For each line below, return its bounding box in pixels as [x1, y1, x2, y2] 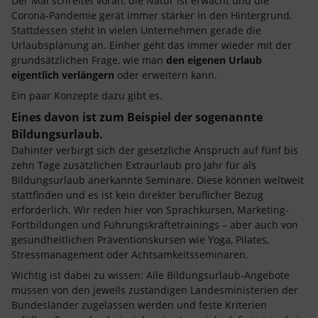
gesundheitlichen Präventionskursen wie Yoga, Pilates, [11, 233, 269, 246]
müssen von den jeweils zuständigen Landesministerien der [11, 283, 298, 297]
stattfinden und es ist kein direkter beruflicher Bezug [11, 188, 263, 202]
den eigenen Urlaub [166, 53, 262, 67]
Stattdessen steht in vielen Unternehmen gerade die [11, 23, 261, 37]
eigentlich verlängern [11, 68, 114, 82]
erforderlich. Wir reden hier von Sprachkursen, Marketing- [11, 203, 289, 216]
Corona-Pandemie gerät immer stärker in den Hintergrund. [11, 9, 292, 22]
